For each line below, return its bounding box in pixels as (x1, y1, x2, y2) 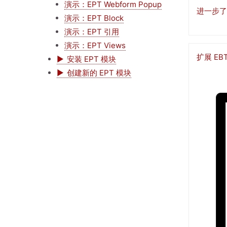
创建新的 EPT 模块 (67, 67, 131, 78)
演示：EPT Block (64, 13, 124, 23)
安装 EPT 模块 (67, 54, 116, 64)
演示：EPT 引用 (64, 26, 119, 36)
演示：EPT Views (64, 40, 126, 50)
